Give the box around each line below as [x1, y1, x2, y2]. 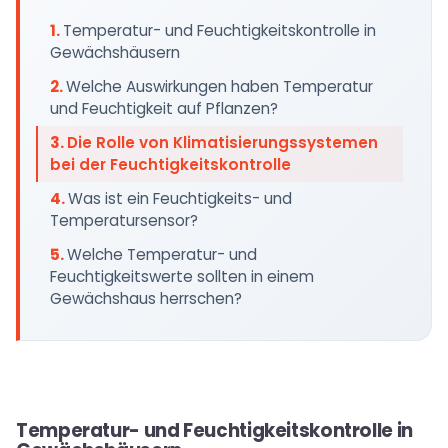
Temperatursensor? [50, 210, 198, 231]
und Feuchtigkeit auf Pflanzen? [50, 98, 278, 119]
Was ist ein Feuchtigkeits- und [68, 188, 292, 209]
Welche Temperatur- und [67, 244, 257, 265]
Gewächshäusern [50, 42, 180, 63]
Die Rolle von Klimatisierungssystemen [67, 132, 378, 153]
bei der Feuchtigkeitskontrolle [50, 154, 291, 175]
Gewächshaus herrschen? [50, 288, 242, 309]
